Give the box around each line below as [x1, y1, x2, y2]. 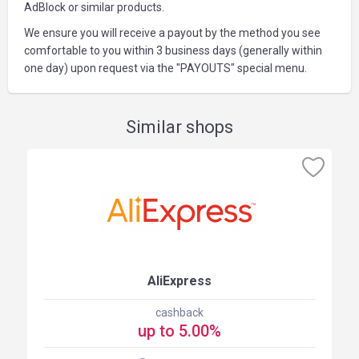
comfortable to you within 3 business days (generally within [24, 44, 322, 57]
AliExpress [147, 273, 212, 288]
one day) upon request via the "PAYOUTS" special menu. [24, 62, 307, 75]
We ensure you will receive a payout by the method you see [24, 26, 321, 39]
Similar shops [126, 117, 233, 137]
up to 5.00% [138, 321, 221, 341]
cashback [155, 306, 204, 319]
